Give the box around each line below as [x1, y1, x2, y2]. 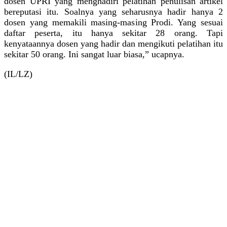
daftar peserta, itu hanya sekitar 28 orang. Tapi [4, 27, 223, 38]
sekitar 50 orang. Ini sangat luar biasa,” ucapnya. [4, 49, 184, 59]
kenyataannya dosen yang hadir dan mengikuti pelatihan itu [4, 38, 223, 49]
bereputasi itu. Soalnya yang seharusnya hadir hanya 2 [4, 6, 223, 17]
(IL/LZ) [4, 68, 32, 79]
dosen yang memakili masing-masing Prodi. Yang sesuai [4, 17, 223, 27]
